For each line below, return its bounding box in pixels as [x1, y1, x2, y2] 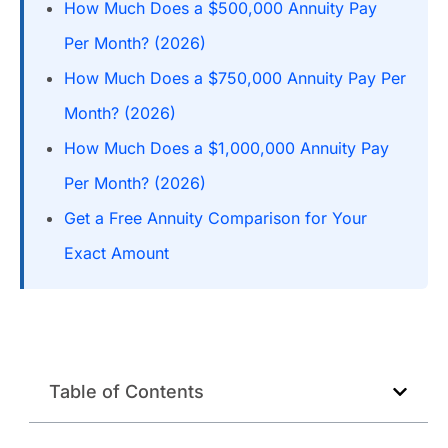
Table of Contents [48, 381, 204, 403]
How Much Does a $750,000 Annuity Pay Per [64, 68, 406, 88]
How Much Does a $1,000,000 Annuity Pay [64, 138, 389, 158]
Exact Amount [64, 243, 169, 263]
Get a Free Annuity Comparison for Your [64, 208, 367, 228]
